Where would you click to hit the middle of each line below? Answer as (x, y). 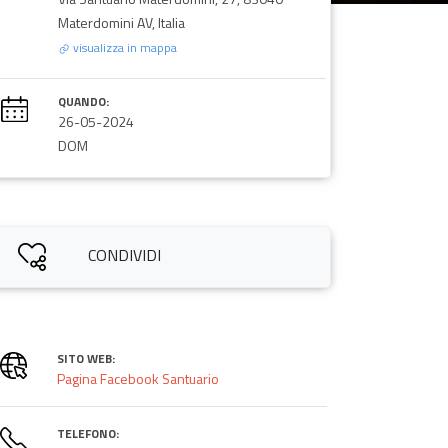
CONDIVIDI (125, 254)
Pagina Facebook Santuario (137, 378)
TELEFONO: (87, 433)
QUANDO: (83, 101)
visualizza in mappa (123, 47)
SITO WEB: (85, 358)
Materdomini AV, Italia (121, 22)
